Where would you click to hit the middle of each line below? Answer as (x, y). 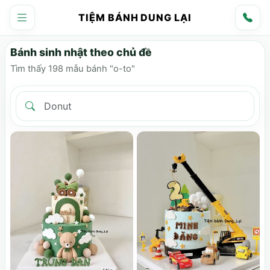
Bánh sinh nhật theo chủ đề (81, 52)
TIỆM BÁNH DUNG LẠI (135, 17)
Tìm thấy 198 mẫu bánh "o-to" (73, 68)
